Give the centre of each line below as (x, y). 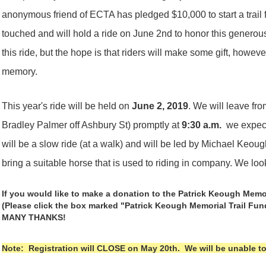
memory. (21, 72)
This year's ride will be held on (67, 106)
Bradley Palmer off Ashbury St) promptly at (92, 125)
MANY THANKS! (34, 218)
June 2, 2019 (160, 106)
